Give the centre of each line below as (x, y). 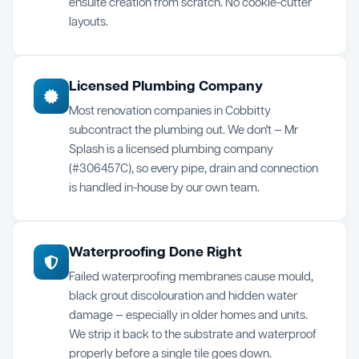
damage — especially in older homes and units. (188, 316)
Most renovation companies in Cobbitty (170, 112)
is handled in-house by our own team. (164, 189)
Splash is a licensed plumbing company (171, 150)
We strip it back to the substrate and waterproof (193, 335)
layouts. (89, 23)
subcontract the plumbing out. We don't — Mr (184, 131)
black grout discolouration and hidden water (183, 297)
